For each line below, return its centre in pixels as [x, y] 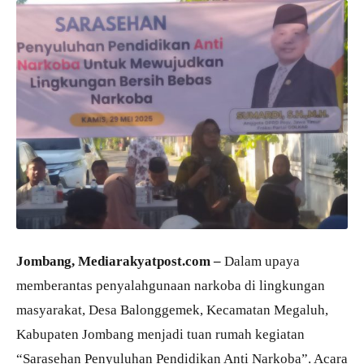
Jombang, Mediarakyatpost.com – [119, 260]
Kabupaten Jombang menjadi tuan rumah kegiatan [160, 334]
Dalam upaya [260, 260]
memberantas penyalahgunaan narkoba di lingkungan [171, 285]
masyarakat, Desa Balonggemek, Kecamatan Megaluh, [172, 309]
